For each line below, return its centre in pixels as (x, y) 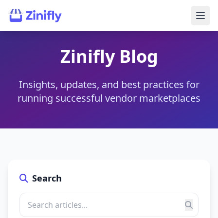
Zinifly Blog (109, 56)
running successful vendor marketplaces (109, 98)
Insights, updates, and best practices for (109, 84)
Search (47, 178)
